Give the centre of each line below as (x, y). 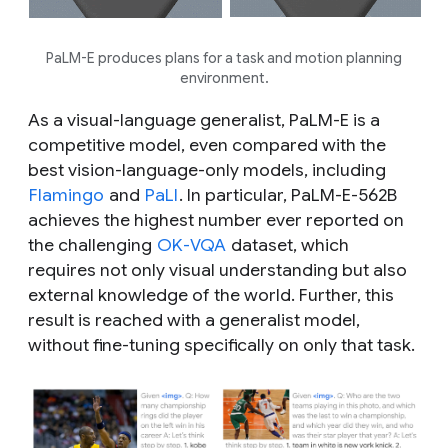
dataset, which (288, 244)
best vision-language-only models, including (207, 169)
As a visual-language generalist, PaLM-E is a (204, 119)
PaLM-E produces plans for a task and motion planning (224, 57)
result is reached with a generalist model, (194, 319)
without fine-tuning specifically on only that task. (221, 344)
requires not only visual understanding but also (217, 269)
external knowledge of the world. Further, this (211, 294)
